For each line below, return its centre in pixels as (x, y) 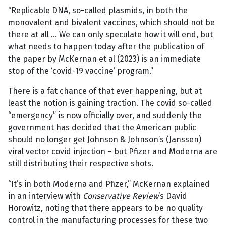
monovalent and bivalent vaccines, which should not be (111, 23)
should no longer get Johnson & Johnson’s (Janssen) (105, 140)
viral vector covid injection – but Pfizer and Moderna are (113, 152)
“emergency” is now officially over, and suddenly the (105, 116)
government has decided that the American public (102, 128)
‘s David (173, 196)
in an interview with (45, 196)
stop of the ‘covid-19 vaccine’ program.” (81, 71)
